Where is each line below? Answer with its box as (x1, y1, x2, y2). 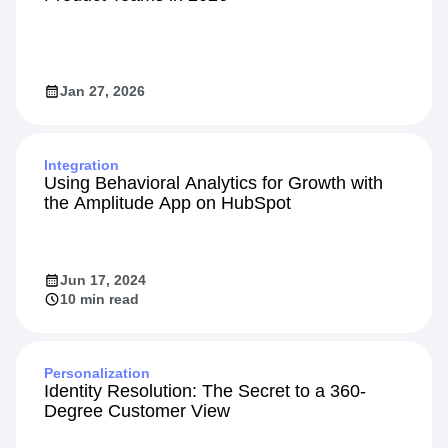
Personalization (44, 364, 150, 381)
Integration (44, 156, 119, 173)
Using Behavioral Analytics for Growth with (44, 172, 383, 193)
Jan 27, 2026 (60, 82, 145, 99)
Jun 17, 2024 (60, 271, 146, 288)
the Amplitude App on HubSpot (44, 192, 291, 213)
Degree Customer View (44, 400, 230, 421)
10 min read (60, 290, 139, 307)
